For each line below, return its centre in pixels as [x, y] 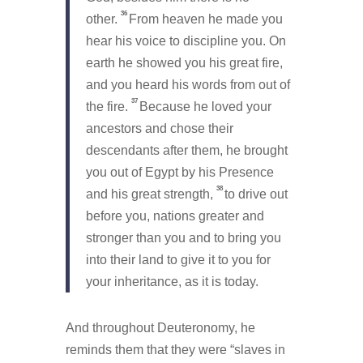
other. [103, 19]
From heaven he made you [205, 19]
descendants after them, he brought [186, 151]
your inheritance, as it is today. [172, 282]
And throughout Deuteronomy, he [160, 328]
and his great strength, [151, 194]
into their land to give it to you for [178, 260]
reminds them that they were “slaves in [175, 350]
